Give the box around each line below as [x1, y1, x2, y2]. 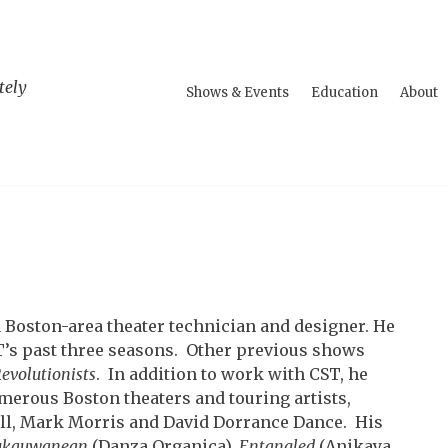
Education [311, 84, 378, 101]
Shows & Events [186, 84, 289, 101]
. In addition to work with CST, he [96, 364, 368, 384]
